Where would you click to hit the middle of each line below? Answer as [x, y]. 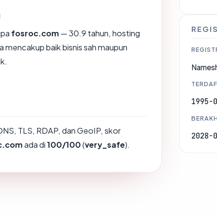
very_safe [105, 144]
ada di [35, 144]
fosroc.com [35, 33]
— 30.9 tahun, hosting [100, 33]
